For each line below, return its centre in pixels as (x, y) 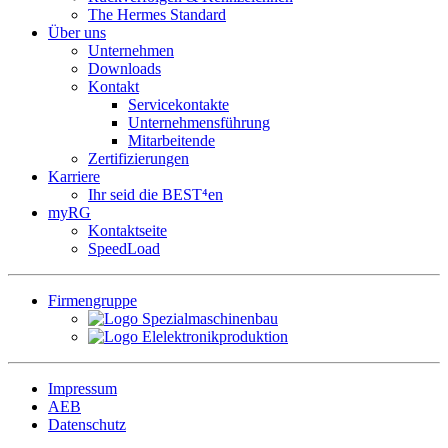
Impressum (82, 388)
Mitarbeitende (171, 140)
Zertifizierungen (138, 158)
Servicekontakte (178, 104)
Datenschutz (87, 424)
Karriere (74, 176)
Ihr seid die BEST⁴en (155, 194)
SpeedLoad (124, 248)
